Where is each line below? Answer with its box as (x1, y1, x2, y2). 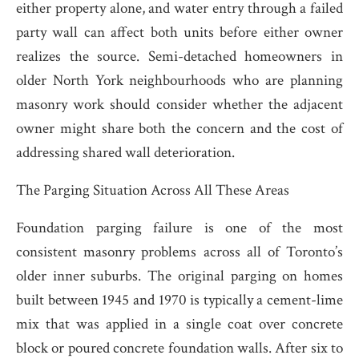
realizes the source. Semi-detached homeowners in (16, 46, 343, 67)
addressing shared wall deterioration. (16, 143, 235, 163)
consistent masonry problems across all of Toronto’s (16, 242, 343, 262)
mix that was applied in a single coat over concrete (16, 314, 343, 334)
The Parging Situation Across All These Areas (16, 180, 289, 200)
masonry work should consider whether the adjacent (16, 95, 343, 115)
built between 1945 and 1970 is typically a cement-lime (16, 290, 343, 310)
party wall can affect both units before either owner (16, 22, 343, 42)
